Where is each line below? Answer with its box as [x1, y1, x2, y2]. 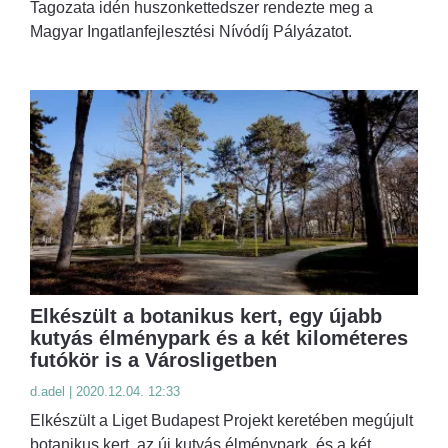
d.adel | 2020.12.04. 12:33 [30, 383, 180, 399]
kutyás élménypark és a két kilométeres [30, 326, 408, 349]
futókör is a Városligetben [30, 348, 277, 371]
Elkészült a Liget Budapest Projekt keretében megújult [30, 411, 413, 429]
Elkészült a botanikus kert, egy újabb [30, 304, 382, 327]
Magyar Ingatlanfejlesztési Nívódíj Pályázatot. [30, 23, 352, 41]
